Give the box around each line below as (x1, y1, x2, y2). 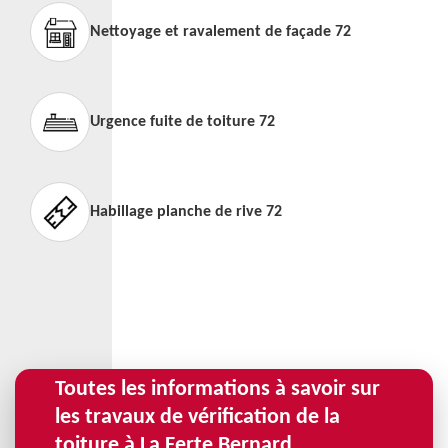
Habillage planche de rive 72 (90, 204, 282, 220)
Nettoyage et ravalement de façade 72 (90, 24, 351, 40)
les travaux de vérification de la (55, 406, 340, 429)
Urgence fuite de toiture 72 (90, 114, 275, 130)
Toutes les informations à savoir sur (55, 378, 380, 401)
